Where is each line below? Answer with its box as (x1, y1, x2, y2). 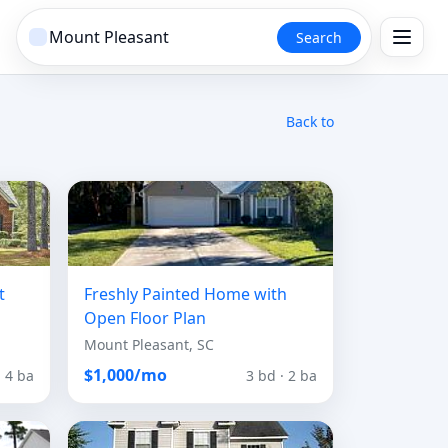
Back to (286, 112, 334, 131)
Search (296, 27, 342, 47)
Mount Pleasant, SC (84, 335, 214, 354)
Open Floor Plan (84, 307, 206, 329)
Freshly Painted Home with (84, 283, 287, 305)
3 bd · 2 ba (246, 365, 317, 385)
